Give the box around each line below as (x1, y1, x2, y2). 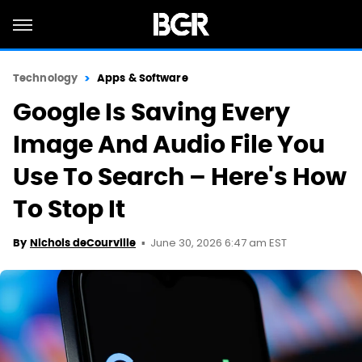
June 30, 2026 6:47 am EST (150, 235, 287, 252)
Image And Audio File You (13, 128, 325, 160)
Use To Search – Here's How (13, 161, 347, 192)
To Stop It (13, 193, 125, 225)
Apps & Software (97, 71, 188, 85)
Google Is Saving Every (13, 96, 290, 128)
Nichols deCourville (30, 236, 136, 250)
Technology (13, 71, 78, 85)
